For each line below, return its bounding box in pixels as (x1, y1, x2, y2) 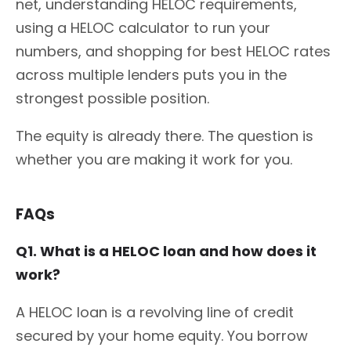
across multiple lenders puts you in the (16, 64, 287, 85)
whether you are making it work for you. (16, 149, 292, 169)
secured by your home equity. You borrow (16, 325, 308, 346)
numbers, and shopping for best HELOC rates (16, 41, 331, 61)
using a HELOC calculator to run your (16, 17, 270, 38)
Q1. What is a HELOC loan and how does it (16, 241, 317, 261)
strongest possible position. (16, 88, 209, 108)
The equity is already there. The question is (16, 125, 313, 146)
